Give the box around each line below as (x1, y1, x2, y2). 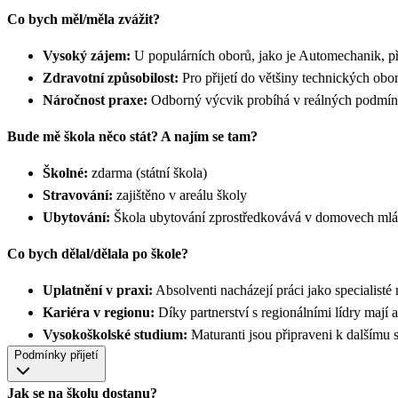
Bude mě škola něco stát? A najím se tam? (7, 128, 258, 144)
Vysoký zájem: (43, 47, 131, 63)
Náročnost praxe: (43, 92, 147, 107)
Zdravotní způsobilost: (43, 69, 179, 85)
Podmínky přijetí (14, 347, 99, 362)
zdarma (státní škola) (88, 164, 218, 180)
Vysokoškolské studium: (43, 326, 187, 342)
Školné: (43, 164, 88, 180)
